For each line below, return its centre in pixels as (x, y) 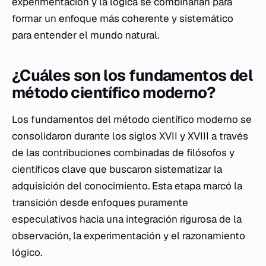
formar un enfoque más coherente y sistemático (123, 18)
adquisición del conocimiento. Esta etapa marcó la (127, 186)
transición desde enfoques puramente (100, 202)
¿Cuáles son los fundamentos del (132, 75)
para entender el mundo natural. (85, 35)
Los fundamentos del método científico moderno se (132, 119)
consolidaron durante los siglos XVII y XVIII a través (130, 136)
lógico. (27, 252)
